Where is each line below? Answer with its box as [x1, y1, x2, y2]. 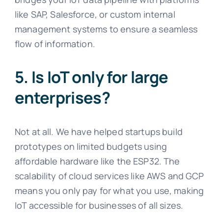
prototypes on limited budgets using [14, 140, 167, 153]
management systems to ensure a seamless [14, 23, 198, 35]
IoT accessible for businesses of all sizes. [14, 199, 184, 212]
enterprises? [14, 86, 110, 109]
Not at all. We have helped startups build [14, 126, 183, 138]
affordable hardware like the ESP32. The [14, 155, 180, 167]
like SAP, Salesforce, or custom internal [14, 8, 175, 20]
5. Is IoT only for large [14, 66, 168, 88]
